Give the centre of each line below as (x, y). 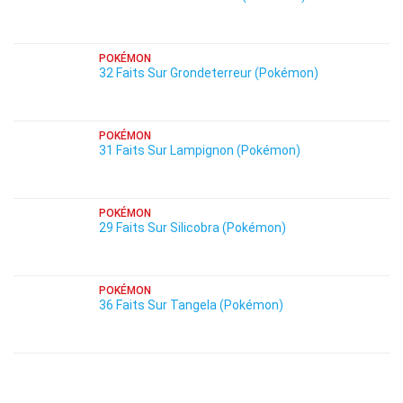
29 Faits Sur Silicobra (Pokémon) (193, 228)
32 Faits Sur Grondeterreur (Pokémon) (209, 73)
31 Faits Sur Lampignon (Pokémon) (200, 150)
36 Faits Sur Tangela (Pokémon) (191, 305)
